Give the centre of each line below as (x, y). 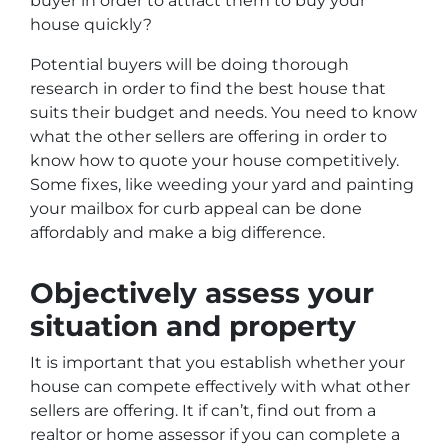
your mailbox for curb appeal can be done (196, 209)
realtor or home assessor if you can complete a (215, 435)
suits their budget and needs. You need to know (223, 113)
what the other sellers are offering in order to (208, 137)
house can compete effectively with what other (220, 387)
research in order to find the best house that (208, 89)
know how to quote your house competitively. (214, 161)
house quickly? (91, 25)
